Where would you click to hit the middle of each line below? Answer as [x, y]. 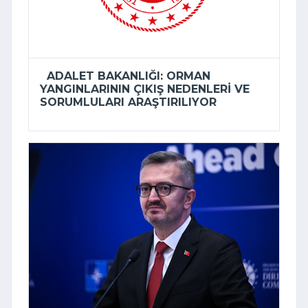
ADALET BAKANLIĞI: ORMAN [125, 76]
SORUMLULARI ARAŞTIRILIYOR [128, 102]
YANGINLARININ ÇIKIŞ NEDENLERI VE [145, 89]
